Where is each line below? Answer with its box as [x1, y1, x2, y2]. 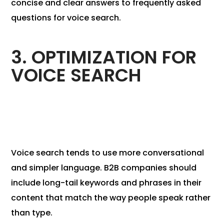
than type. [11, 207, 53, 219]
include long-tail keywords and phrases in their [11, 177, 202, 189]
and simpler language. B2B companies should [11, 162, 197, 174]
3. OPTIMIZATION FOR [11, 44, 197, 70]
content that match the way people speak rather [11, 192, 211, 204]
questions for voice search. [11, 12, 121, 24]
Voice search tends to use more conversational [11, 147, 204, 159]
